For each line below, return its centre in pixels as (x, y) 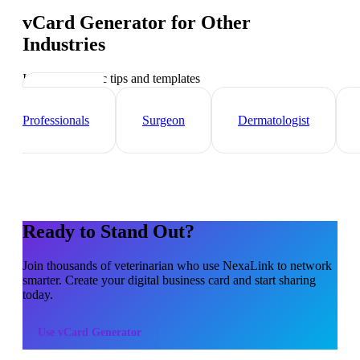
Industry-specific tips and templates (111, 79)
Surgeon (164, 121)
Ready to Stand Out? (108, 231)
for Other (209, 23)
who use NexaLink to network (253, 265)
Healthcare (76, 106)
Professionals (56, 121)
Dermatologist (274, 121)
